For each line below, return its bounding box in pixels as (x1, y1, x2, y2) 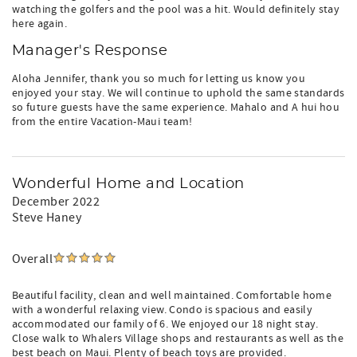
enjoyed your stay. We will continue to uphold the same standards (12, 86, 345, 100)
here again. (12, 17, 67, 31)
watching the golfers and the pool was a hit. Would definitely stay (12, 2, 340, 17)
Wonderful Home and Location (12, 177, 245, 191)
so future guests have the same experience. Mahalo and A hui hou (12, 100, 340, 115)
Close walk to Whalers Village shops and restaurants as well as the (12, 331, 344, 346)
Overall (12, 251, 53, 267)
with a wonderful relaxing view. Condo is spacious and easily (12, 303, 313, 317)
